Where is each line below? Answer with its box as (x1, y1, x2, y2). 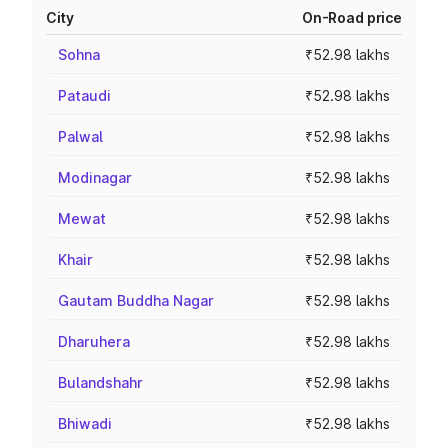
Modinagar (58, 169, 132, 186)
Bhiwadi (58, 415, 112, 432)
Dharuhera (58, 333, 130, 350)
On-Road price (301, 9, 402, 26)
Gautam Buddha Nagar (58, 292, 214, 309)
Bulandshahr (58, 374, 143, 391)
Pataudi (58, 87, 111, 104)
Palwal (58, 128, 103, 145)
